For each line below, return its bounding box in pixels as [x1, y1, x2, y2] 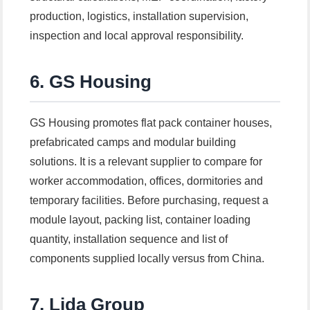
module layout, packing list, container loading [30, 214, 251, 226]
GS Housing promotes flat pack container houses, [30, 117, 273, 129]
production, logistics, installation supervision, [30, 10, 249, 23]
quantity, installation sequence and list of [30, 233, 228, 246]
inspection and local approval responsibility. [30, 30, 244, 42]
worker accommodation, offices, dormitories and [30, 175, 264, 188]
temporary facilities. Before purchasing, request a [30, 194, 269, 207]
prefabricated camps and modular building [30, 136, 237, 149]
